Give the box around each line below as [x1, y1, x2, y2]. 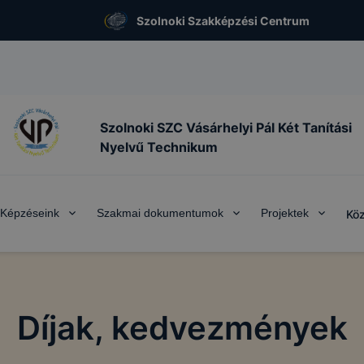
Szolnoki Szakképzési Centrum [136, 13, 310, 28]
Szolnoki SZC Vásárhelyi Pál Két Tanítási [100, 119, 352, 136]
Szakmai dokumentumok [96, 206, 223, 219]
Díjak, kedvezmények [16, 308, 348, 348]
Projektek [260, 206, 309, 219]
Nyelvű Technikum [100, 138, 218, 155]
